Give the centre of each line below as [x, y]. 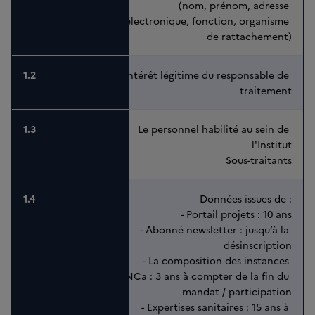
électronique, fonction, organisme [208, 21]
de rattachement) [249, 36]
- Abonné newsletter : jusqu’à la [216, 230]
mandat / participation [237, 291]
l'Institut [272, 144]
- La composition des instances [217, 261]
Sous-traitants [259, 160]
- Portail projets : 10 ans [236, 214]
